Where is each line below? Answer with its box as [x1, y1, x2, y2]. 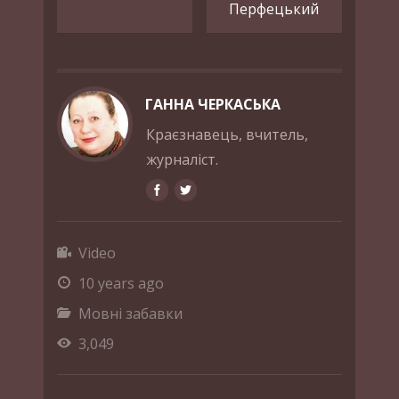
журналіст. [146, 149, 218, 169]
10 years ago [78, 273, 164, 293]
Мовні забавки [78, 303, 183, 323]
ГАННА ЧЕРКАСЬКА [145, 94, 281, 114]
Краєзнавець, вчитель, [146, 124, 308, 144]
